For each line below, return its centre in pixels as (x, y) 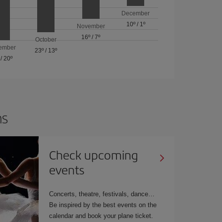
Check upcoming (94, 154)
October (46, 39)
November (91, 27)
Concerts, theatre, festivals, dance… (102, 194)
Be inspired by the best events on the (103, 205)
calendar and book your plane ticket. (101, 216)
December (136, 13)
